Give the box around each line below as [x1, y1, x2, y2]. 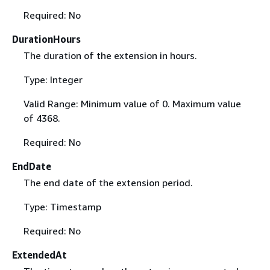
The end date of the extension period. [23, 177, 193, 189]
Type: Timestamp [23, 201, 101, 213]
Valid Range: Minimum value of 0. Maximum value [23, 98, 241, 110]
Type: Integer [23, 74, 83, 86]
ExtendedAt [12, 249, 67, 262]
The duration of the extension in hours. [23, 49, 197, 62]
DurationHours [12, 33, 81, 45]
